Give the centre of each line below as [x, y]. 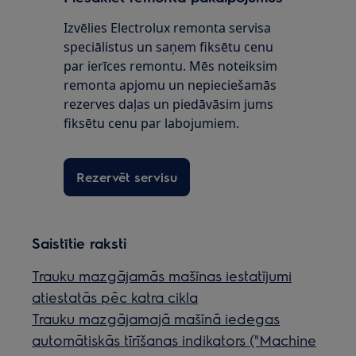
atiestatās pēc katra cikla [115, 297]
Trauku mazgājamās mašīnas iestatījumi [162, 275]
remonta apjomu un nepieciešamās [170, 85]
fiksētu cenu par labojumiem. [152, 123]
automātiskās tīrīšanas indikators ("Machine [174, 340]
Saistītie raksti [79, 243]
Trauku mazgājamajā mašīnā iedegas [156, 318]
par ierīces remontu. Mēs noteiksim [171, 66]
